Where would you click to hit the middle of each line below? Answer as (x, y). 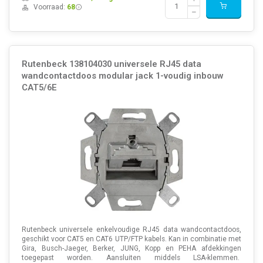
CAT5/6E (39, 87)
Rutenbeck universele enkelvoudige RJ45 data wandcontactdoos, (131, 229)
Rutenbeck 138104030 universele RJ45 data (111, 64)
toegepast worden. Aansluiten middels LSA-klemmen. (131, 257)
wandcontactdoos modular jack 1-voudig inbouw (122, 75)
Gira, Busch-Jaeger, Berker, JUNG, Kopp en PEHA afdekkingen (131, 248)
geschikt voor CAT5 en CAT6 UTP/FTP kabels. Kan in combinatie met (131, 239)
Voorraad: (50, 7)
